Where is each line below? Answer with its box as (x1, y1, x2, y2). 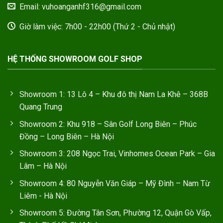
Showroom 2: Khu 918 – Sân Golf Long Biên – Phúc (19, 119, 197, 129)
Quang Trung (19, 102, 62, 112)
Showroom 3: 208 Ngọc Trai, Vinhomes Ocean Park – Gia (19, 149, 215, 159)
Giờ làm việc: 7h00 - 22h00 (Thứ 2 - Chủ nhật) (19, 21, 175, 31)
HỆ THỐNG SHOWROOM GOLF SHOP (7, 54, 142, 64)
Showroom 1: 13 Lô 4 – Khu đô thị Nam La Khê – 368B (19, 90, 208, 100)
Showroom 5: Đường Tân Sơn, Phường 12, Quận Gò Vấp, (19, 208, 212, 218)
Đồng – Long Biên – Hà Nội (19, 131, 114, 141)
